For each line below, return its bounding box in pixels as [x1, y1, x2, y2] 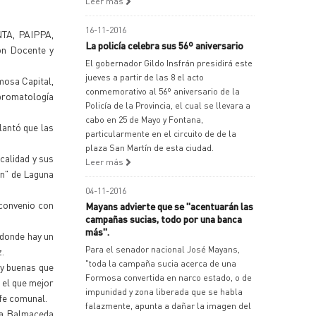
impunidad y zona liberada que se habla [85, 286, 243, 297]
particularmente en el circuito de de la [85, 128, 236, 139]
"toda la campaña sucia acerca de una [85, 258, 236, 269]
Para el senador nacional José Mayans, [85, 244, 240, 255]
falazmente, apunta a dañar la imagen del [85, 300, 251, 311]
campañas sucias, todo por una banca [85, 212, 242, 225]
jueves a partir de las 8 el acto [85, 72, 204, 83]
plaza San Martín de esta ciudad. [85, 142, 214, 153]
